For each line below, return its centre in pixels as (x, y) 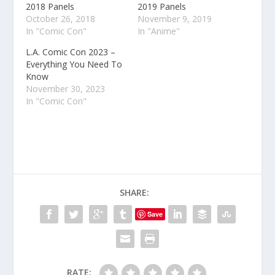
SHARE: (134, 193)
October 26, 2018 (61, 19)
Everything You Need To (74, 64)
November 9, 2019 (175, 19)
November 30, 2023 (66, 89)
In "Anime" (159, 31)
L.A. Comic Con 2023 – (71, 52)
